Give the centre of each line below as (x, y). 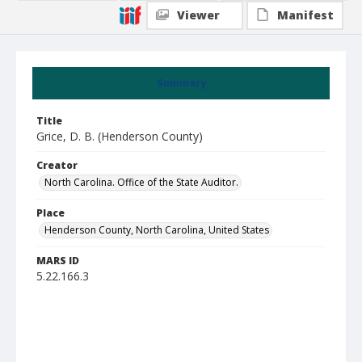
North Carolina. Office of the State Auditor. (141, 182)
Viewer (198, 15)
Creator (57, 165)
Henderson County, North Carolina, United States (157, 230)
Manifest (305, 15)
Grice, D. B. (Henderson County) (120, 136)
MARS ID (58, 261)
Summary (181, 83)
